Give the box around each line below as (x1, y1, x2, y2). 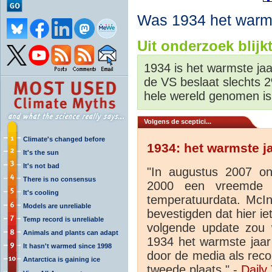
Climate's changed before (23, 135, 105, 143)
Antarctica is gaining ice (23, 255, 100, 263)
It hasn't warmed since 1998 (23, 242, 112, 250)
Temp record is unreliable (23, 215, 104, 223)
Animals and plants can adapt (23, 228, 118, 236)
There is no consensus (23, 175, 96, 183)
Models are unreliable (23, 202, 91, 209)
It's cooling (23, 188, 59, 196)
